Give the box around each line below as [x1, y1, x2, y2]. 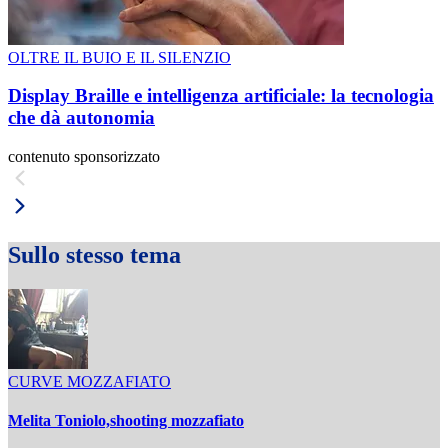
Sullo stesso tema [8, 242, 181, 268]
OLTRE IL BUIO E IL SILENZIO [8, 48, 231, 66]
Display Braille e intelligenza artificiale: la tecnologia [8, 85, 434, 107]
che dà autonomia [8, 107, 155, 129]
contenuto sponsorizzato [8, 148, 160, 166]
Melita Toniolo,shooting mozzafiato [8, 412, 244, 430]
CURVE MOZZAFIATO [8, 372, 171, 390]
